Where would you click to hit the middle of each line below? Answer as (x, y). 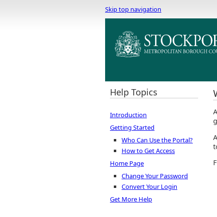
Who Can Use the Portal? (157, 140)
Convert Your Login (149, 187)
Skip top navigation (133, 9)
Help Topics (134, 92)
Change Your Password (155, 176)
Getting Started (132, 128)
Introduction (128, 115)
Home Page (127, 163)
